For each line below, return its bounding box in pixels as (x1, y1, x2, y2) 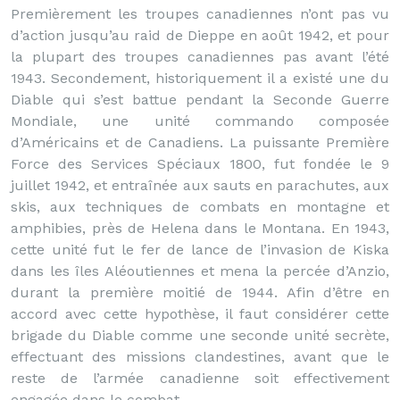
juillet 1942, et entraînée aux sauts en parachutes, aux (11, 177, 389, 194)
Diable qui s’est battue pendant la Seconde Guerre (11, 91, 389, 108)
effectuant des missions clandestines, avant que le (11, 348, 389, 365)
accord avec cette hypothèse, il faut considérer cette (11, 305, 389, 322)
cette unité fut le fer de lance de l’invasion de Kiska (11, 241, 389, 258)
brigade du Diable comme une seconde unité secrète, (11, 327, 389, 344)
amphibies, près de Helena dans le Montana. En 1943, (11, 220, 389, 237)
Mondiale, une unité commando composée (11, 112, 389, 129)
